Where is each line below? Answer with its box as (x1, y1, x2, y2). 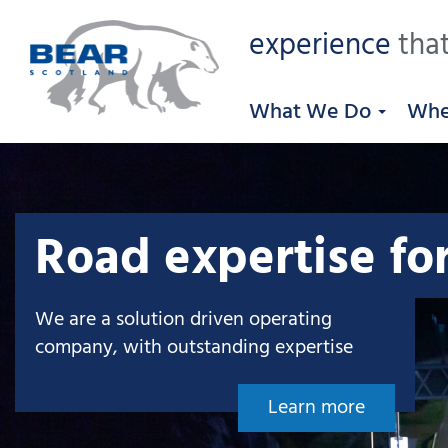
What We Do (249, 95, 376, 130)
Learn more (268, 392, 365, 424)
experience (249, 22, 391, 70)
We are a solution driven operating (35, 304, 332, 336)
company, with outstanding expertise (35, 332, 353, 364)
